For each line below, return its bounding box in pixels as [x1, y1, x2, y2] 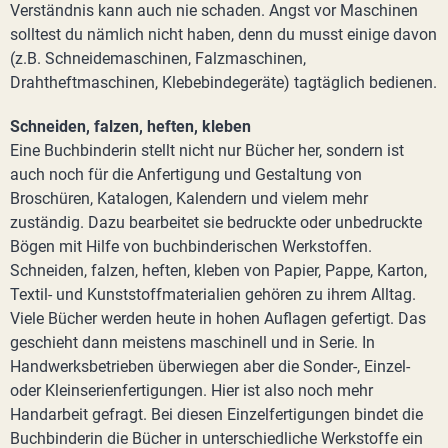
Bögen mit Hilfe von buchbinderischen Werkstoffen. [10, 237, 372, 256]
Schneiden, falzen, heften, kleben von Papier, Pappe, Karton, [10, 261, 427, 280]
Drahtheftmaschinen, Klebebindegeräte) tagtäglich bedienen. [10, 73, 437, 92]
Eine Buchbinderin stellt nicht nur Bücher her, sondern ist [10, 141, 404, 160]
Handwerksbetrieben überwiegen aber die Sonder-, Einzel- [10, 357, 410, 376]
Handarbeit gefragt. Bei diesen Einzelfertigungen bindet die [10, 405, 423, 424]
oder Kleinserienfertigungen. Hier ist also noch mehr [10, 381, 373, 400]
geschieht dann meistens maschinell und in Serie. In [10, 333, 375, 352]
